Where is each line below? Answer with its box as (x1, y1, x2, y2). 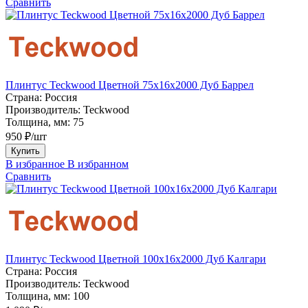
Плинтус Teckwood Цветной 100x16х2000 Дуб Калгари (5, 252, 266, 265)
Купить (11, 145, 40, 156)
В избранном (67, 157, 129, 170)
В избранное (5, 157, 65, 170)
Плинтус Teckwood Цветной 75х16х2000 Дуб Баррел (5, 78, 254, 91)
